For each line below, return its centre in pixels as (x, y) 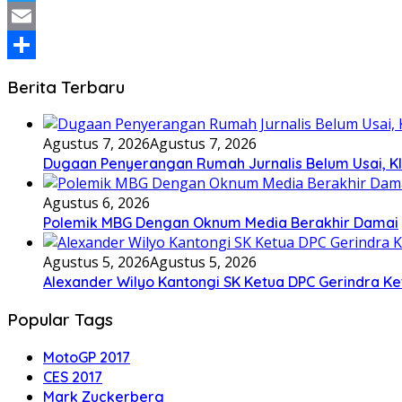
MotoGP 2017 (87, 357)
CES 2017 (73, 376)
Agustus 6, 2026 (96, 203)
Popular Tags (60, 319)
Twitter (32, 16)
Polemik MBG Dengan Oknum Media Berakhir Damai (221, 223)
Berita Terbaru (66, 87)
